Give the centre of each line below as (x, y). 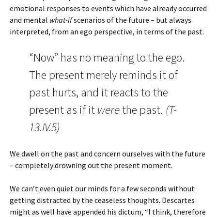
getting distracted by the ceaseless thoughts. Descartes (102, 200)
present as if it (63, 110)
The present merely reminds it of (103, 75)
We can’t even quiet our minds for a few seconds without (102, 188)
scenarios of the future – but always (132, 20)
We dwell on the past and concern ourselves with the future (108, 154)
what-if (61, 20)
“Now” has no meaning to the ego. (107, 57)
